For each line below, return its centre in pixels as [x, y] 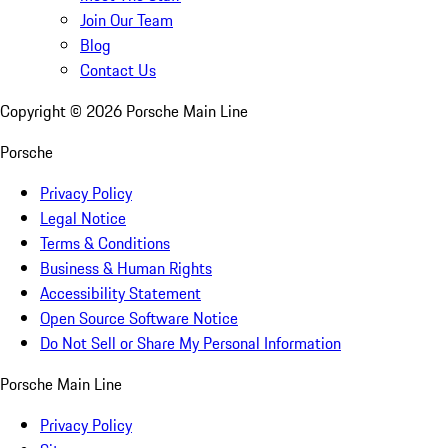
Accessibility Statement [120, 292]
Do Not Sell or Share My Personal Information [190, 342]
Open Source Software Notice [139, 317]
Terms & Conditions [105, 242]
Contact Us [118, 69]
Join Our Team [126, 19]
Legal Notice [83, 217]
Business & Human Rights [126, 267]
